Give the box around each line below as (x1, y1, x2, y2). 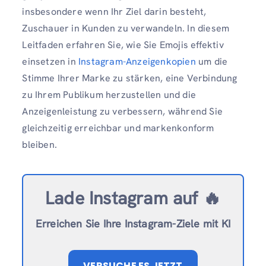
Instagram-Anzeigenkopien (75, 55, 196, 68)
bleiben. (22, 138, 57, 151)
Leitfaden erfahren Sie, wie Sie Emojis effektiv (22, 39, 224, 52)
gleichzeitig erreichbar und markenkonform (22, 122, 214, 135)
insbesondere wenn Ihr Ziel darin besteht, (22, 5, 207, 18)
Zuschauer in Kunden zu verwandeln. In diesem (22, 22, 230, 35)
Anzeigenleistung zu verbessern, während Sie (22, 105, 223, 118)
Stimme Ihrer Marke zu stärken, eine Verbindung (22, 72, 237, 85)
